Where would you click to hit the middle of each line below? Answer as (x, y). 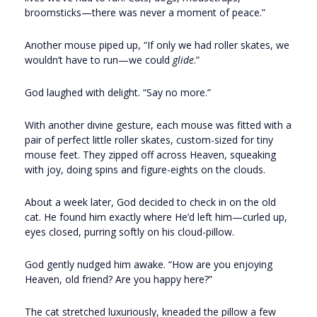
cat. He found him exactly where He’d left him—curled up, (156, 217)
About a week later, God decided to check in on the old (150, 202)
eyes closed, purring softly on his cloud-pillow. (129, 232)
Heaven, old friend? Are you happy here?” (119, 279)
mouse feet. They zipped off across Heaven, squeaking (150, 155)
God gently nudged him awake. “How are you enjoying (149, 265)
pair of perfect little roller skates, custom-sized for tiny (149, 140)
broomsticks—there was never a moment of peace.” (145, 13)
